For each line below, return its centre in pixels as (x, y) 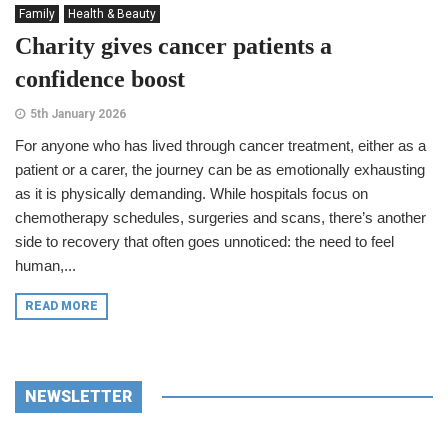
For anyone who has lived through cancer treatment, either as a (220, 145)
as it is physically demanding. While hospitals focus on (191, 193)
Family (37, 14)
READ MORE (61, 306)
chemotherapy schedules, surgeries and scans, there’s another (220, 217)
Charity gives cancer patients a (173, 46)
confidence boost (100, 79)
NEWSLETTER (78, 396)
